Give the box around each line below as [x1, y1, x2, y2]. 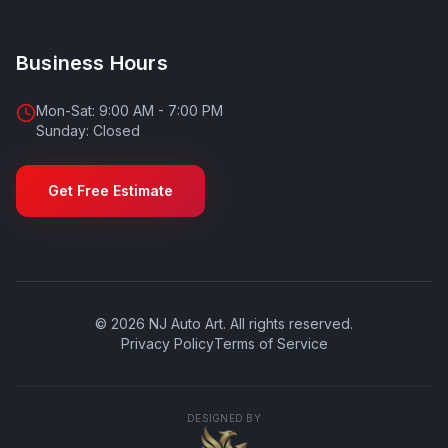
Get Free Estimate [48, 182, 173, 199]
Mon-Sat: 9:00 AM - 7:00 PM [36, 102, 223, 119]
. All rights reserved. [223, 315, 353, 332]
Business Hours [16, 51, 168, 75]
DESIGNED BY [187, 412, 261, 424]
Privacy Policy [120, 335, 214, 352]
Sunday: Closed [36, 122, 140, 139]
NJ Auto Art [149, 315, 223, 332]
